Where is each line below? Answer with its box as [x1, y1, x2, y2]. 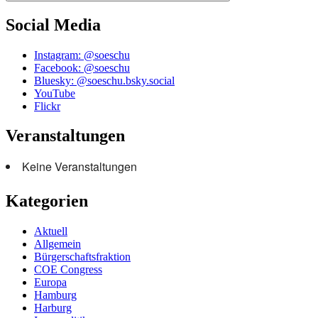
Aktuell [34, 225, 67, 238]
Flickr [34, 99, 60, 112]
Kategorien [6, 192, 88, 211]
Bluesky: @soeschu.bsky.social [34, 74, 175, 87]
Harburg [34, 302, 72, 314]
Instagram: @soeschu [34, 48, 130, 61]
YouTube [34, 87, 75, 99]
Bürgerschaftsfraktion [34, 251, 131, 263]
